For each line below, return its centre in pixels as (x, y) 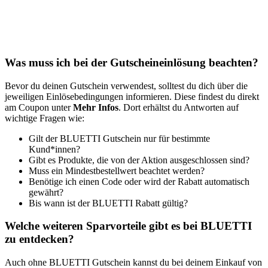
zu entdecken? (39, 239)
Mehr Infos (96, 107)
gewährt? (46, 192)
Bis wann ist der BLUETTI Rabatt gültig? (108, 203)
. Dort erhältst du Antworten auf (179, 107)
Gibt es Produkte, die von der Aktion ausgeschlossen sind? (139, 160)
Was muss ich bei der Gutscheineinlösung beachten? (132, 62)
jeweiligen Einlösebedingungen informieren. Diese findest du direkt (132, 96)
